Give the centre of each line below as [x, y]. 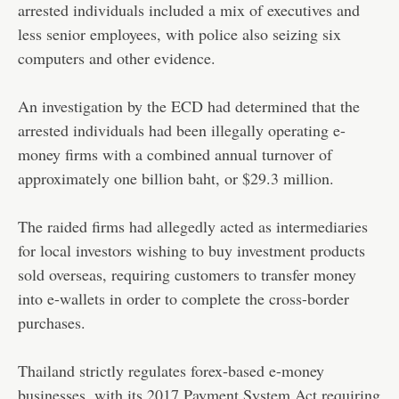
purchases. [52, 322]
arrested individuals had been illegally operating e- [182, 130]
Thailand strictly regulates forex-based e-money [171, 370]
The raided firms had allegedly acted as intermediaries [193, 226]
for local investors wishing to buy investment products [191, 250]
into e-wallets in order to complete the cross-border [183, 298]
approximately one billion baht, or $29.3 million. [176, 178]
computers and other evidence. [117, 57]
